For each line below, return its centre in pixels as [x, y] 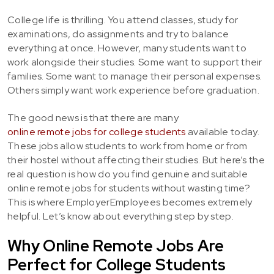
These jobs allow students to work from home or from [128, 146]
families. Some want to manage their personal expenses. [135, 76]
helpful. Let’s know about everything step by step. [120, 216]
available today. [222, 132]
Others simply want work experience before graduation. [133, 90]
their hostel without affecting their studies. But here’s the [136, 160]
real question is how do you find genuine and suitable [128, 174]
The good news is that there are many [93, 118]
